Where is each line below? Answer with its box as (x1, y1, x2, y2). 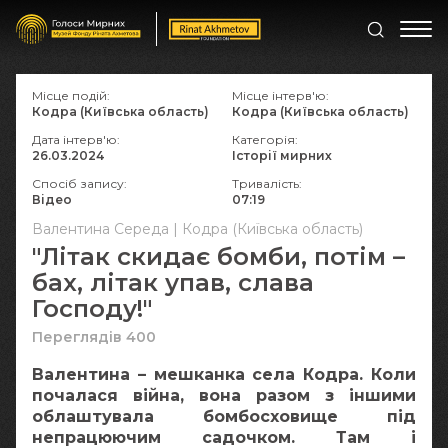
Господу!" (32, 294, 152, 323)
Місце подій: (32, 88, 110, 103)
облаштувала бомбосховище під (32, 407, 416, 426)
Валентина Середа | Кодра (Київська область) (32, 220, 363, 238)
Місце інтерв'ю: (232, 88, 329, 103)
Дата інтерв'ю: (32, 132, 120, 147)
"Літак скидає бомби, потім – (32, 242, 405, 271)
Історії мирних (232, 148, 332, 163)
